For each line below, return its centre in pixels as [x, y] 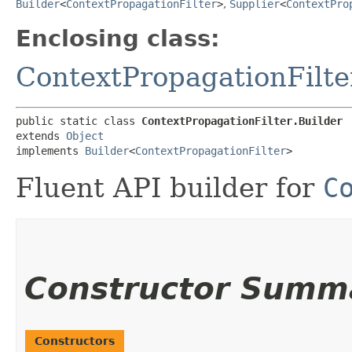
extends [41, 136]
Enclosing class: [118, 38]
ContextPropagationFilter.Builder [242, 121]
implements [50, 150]
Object [85, 136]
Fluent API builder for [169, 187]
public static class [79, 121]
